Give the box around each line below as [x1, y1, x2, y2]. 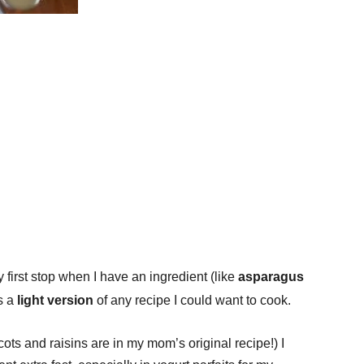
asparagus [238, 270, 304, 284]
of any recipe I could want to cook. [93, 293, 291, 307]
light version [17, 293, 93, 307]
